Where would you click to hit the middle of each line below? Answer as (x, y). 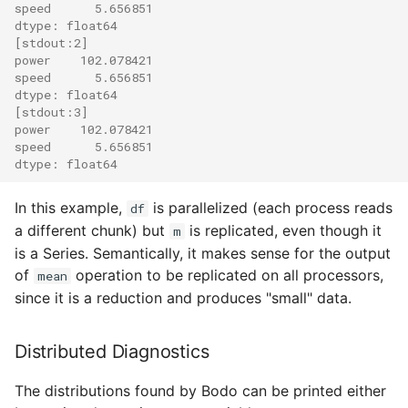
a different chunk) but (92, 231)
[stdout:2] (51, 42)
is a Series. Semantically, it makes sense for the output (203, 254)
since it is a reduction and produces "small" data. (183, 298)
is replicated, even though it (283, 231)
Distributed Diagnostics (112, 352)
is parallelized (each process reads (270, 208)
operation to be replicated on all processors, (227, 275)
